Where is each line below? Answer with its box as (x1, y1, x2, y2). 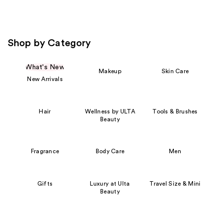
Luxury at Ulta (90, 180, 130, 187)
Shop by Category (8, 38, 91, 49)
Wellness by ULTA (85, 108, 135, 114)
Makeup (99, 68, 121, 75)
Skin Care (161, 68, 189, 75)
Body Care (95, 148, 125, 155)
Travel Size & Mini (149, 180, 201, 187)
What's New (25, 64, 65, 71)
